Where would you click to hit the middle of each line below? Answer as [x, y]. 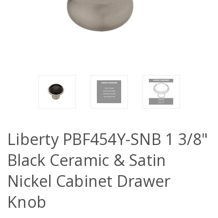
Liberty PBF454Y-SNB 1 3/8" [108, 139]
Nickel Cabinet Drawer [89, 181]
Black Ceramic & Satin [87, 160]
